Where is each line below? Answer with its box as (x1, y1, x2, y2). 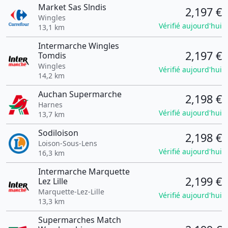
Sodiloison (38, 127, 78, 138)
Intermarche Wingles (38, 40, 119, 51)
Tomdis (38, 50, 66, 61)
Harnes (38, 100, 63, 109)
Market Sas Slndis (38, 2, 106, 13)
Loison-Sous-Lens (38, 138, 97, 148)
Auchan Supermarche (38, 89, 122, 100)
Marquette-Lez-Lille (38, 187, 104, 196)
